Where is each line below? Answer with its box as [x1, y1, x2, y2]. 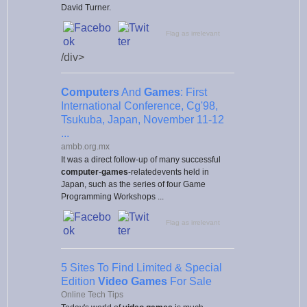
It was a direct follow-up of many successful [61, 154, 221, 164]
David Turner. [61, 2, 111, 12]
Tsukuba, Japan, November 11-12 [61, 113, 224, 125]
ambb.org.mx [61, 141, 110, 151]
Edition [61, 275, 98, 287]
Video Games [98, 275, 167, 287]
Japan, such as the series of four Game [61, 179, 206, 189]
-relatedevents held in [128, 167, 209, 177]
